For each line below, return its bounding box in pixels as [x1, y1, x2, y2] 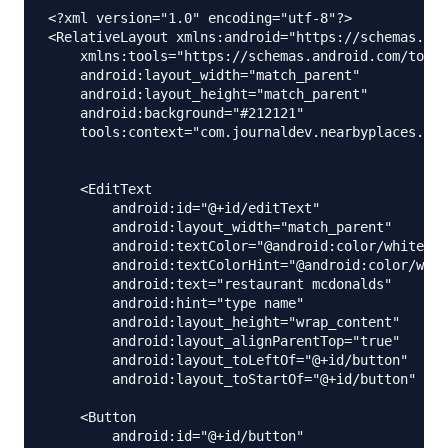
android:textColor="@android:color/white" [48, 238, 432, 255]
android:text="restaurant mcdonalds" [48, 276, 392, 293]
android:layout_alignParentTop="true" [48, 333, 400, 350]
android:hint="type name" [48, 295, 304, 312]
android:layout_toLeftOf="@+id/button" [48, 352, 408, 369]
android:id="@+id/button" [48, 428, 304, 445]
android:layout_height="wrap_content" [48, 314, 400, 331]
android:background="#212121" [48, 105, 304, 122]
